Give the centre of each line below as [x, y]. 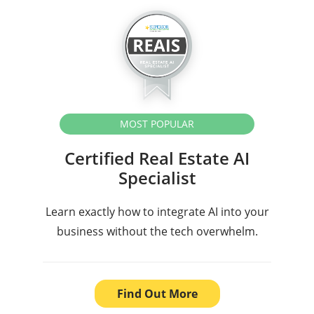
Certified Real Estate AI [157, 158]
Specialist [157, 178]
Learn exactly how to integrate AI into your [157, 212]
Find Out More [157, 293]
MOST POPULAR [157, 124]
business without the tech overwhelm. [157, 231]
